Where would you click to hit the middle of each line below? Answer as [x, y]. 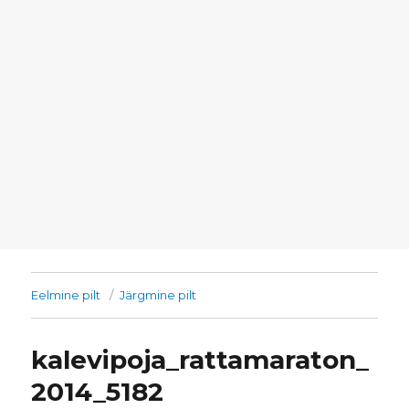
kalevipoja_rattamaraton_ [200, 360]
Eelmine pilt [66, 295]
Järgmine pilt [158, 295]
